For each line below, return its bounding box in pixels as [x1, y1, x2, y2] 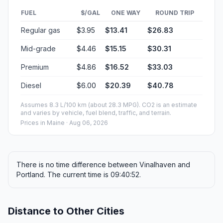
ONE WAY [111, 9, 140, 17]
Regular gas [21, 26, 60, 35]
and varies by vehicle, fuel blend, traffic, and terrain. [20, 109, 171, 117]
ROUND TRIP [155, 9, 194, 17]
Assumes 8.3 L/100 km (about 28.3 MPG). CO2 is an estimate [20, 101, 197, 109]
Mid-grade [21, 44, 56, 53]
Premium [21, 63, 49, 72]
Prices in [20, 119, 47, 127]
